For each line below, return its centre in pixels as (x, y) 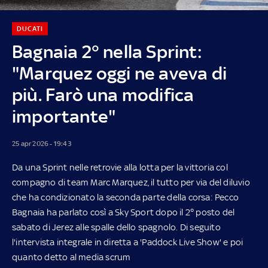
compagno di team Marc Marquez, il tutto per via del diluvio (131, 182)
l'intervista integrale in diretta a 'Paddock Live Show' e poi (128, 242)
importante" (64, 116)
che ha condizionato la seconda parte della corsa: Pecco (126, 197)
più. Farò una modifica (103, 95)
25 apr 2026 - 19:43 (42, 143)
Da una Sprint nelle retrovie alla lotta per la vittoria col (120, 167)
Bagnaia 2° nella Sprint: (107, 51)
